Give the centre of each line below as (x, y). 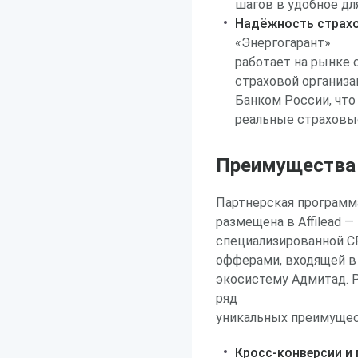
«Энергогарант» (283, 43)
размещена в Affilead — (285, 222)
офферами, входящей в (286, 260)
